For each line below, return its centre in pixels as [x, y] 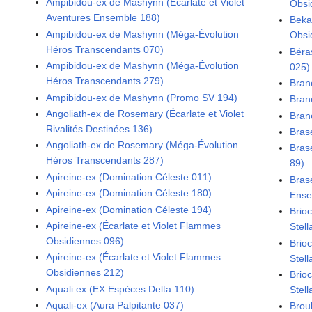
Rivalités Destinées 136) [100, 129]
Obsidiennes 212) [85, 273]
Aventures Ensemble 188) [103, 18]
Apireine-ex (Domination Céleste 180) [129, 193]
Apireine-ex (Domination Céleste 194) [129, 209]
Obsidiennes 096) [85, 241]
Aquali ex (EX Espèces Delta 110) [120, 289]
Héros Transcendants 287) [105, 161]
